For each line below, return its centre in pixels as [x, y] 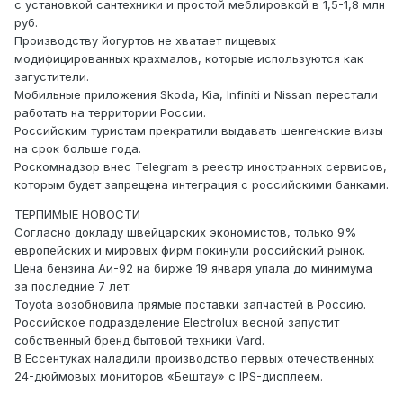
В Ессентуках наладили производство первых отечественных [194, 358]
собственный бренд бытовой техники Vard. [141, 340]
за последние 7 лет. [73, 287]
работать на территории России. [112, 113]
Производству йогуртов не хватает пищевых [145, 41]
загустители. [54, 77]
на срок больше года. [78, 149]
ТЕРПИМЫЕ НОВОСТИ [77, 215]
